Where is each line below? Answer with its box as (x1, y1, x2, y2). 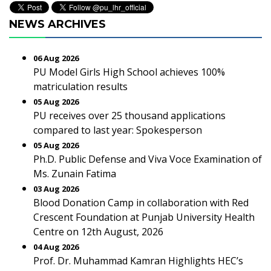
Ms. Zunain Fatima (33, 167, 116, 180)
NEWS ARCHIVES (9, 18, 106, 31)
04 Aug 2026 (33, 241, 79, 252)
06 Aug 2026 (33, 53, 79, 64)
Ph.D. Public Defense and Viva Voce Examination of (33, 152, 262, 166)
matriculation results (33, 80, 128, 93)
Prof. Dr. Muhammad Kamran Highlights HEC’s (33, 254, 243, 267)
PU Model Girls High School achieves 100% (33, 65, 225, 79)
